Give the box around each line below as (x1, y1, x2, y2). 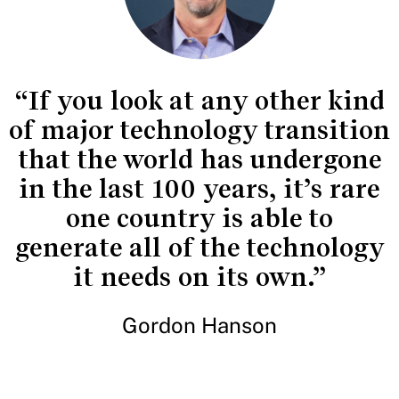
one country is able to (66, 202, 333, 233)
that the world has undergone (17, 143, 382, 175)
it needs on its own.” (73, 261, 326, 292)
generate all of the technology (14, 232, 385, 263)
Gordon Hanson (122, 312, 277, 338)
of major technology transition (9, 114, 390, 145)
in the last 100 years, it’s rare (19, 173, 380, 204)
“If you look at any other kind (14, 85, 385, 116)
